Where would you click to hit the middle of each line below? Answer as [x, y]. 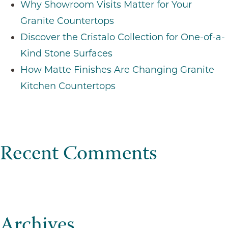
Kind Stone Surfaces [66, 53]
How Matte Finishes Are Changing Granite [117, 69]
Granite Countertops [67, 21]
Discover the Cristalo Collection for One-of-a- [123, 37]
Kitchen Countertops [68, 86]
